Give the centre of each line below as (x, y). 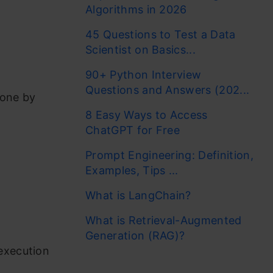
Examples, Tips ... (132, 170)
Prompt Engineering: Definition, (169, 155)
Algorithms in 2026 (136, 9)
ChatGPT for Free (134, 130)
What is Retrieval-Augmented (164, 220)
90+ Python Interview (144, 75)
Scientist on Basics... (141, 50)
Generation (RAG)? (135, 236)
